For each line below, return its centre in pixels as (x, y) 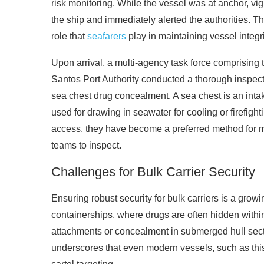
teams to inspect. (86, 146)
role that (69, 37)
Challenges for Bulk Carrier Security (153, 172)
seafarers (107, 37)
